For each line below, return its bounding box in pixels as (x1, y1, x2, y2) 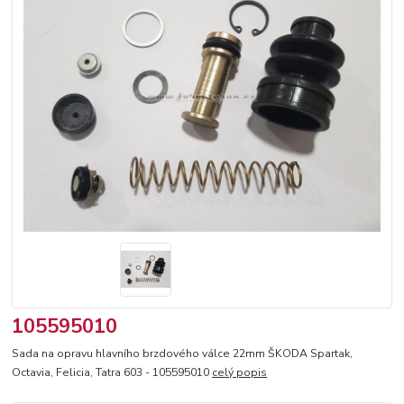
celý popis (212, 365, 268, 381)
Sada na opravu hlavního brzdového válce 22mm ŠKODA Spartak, (12, 346, 353, 362)
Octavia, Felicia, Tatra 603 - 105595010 (12, 365, 213, 381)
